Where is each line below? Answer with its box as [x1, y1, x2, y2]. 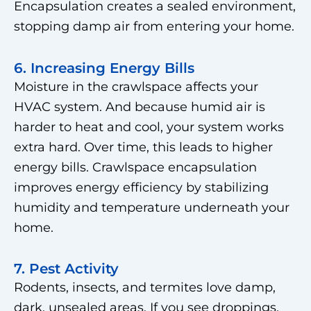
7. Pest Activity [14, 260, 119, 277]
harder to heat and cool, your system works [14, 119, 284, 135]
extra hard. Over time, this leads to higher [14, 139, 273, 155]
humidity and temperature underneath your [14, 199, 289, 215]
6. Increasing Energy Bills [14, 59, 194, 76]
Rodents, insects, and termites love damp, [14, 280, 276, 295]
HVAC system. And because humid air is [14, 99, 265, 115]
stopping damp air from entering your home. [14, 19, 294, 34]
